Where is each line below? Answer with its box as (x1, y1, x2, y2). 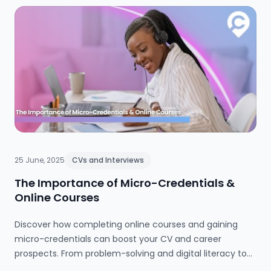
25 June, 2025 (15, 155, 65, 166)
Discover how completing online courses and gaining (15, 218, 238, 231)
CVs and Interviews (72, 155, 144, 166)
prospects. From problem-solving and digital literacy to (15, 247, 247, 260)
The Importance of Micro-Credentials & (15, 175, 235, 191)
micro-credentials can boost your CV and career (15, 233, 221, 246)
